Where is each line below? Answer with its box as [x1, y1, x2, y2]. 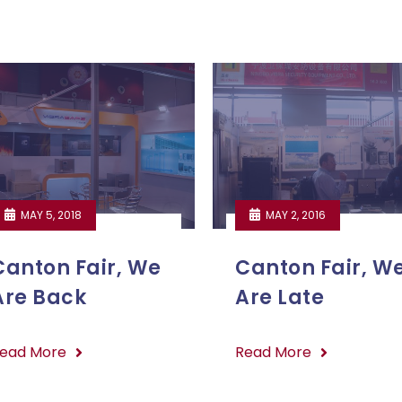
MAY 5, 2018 [18, 207, 82, 223]
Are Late [235, 284, 325, 312]
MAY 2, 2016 [263, 207, 327, 223]
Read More [235, 342, 312, 363]
